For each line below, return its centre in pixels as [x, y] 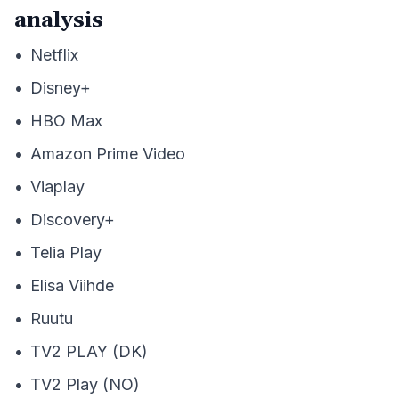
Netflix [54, 55]
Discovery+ [73, 220]
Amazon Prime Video [108, 154]
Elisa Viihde [72, 285]
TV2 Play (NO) [85, 384]
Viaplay [57, 187]
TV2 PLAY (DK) [89, 351]
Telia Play [66, 252]
